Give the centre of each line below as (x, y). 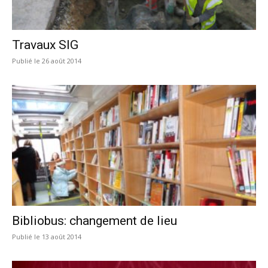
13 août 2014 (62, 236)
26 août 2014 (62, 61)
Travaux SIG (45, 45)
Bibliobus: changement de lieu (95, 220)
